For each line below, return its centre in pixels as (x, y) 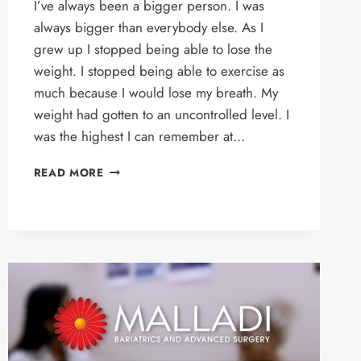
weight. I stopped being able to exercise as (159, 71)
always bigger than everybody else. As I (148, 27)
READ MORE (68, 172)
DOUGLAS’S (138, 168)
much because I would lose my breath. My (156, 93)
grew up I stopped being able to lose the (153, 49)
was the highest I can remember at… (139, 136)
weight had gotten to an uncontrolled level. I (161, 114)
